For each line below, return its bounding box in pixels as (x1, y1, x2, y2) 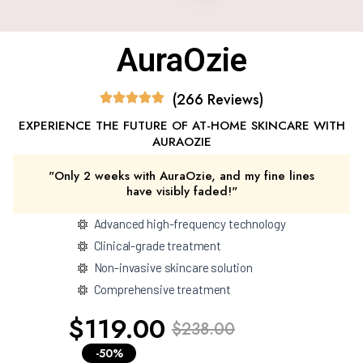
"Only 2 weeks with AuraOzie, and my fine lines (49, 167, 314, 185)
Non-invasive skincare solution (93, 260, 254, 275)
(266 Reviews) (173, 89, 263, 110)
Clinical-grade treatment (93, 238, 221, 253)
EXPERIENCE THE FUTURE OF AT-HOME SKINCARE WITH (18, 117, 345, 135)
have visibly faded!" (126, 182, 237, 200)
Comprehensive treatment (93, 282, 232, 297)
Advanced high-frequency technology (93, 216, 286, 231)
